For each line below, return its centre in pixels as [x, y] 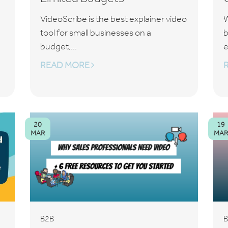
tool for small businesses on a [95, 33]
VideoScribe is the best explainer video [113, 19]
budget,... [58, 46]
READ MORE [65, 65]
